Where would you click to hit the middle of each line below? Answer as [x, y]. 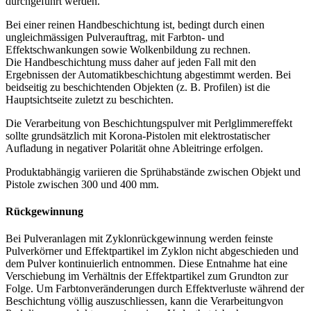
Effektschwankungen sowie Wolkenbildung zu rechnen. [128, 49]
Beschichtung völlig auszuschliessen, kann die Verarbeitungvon [144, 301]
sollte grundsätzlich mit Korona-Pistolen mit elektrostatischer [138, 135]
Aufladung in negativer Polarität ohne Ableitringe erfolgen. [136, 148]
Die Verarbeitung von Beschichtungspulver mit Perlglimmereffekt [149, 123]
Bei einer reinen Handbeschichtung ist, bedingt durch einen [135, 24]
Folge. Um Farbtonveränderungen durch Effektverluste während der [155, 289]
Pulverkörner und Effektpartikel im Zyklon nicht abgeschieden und [152, 251]
